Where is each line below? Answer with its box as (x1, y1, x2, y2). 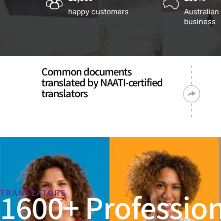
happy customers (68, 7, 129, 16)
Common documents (41, 64, 132, 78)
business (184, 17, 216, 26)
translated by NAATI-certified (41, 75, 163, 89)
